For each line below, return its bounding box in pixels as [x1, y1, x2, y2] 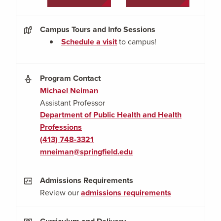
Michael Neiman [40, 84, 98, 96]
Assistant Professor [40, 97, 105, 108]
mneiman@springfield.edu [40, 146, 133, 157]
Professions [40, 121, 82, 133]
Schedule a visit [61, 36, 117, 47]
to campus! [117, 36, 156, 47]
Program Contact [40, 72, 101, 84]
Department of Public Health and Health [40, 109, 182, 120]
